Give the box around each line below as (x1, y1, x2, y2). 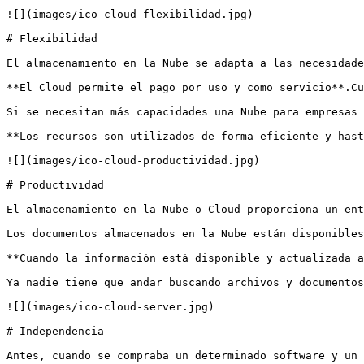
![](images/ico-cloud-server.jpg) (6, 301, 214, 313)
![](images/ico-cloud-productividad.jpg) (6, 154, 260, 167)
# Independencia (6, 325, 104, 337)
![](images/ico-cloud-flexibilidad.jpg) (6, 8, 253, 20)
